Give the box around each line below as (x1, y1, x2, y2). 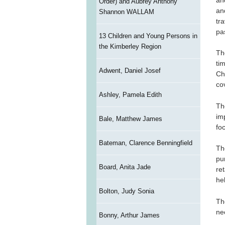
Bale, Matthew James (98, 115, 162, 123)
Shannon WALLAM (98, 8, 154, 16)
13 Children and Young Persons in (98, 32, 197, 40)
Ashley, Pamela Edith (98, 91, 162, 99)
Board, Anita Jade (98, 163, 151, 171)
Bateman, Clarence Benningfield (98, 139, 192, 147)
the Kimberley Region (98, 43, 161, 51)
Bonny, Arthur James (98, 211, 160, 219)
